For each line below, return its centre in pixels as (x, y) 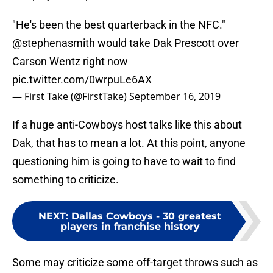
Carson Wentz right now (70, 62)
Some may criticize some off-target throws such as (135, 263)
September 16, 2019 (175, 97)
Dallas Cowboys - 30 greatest (146, 216)
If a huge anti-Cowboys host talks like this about (127, 125)
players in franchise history (130, 227)
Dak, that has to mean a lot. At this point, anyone (129, 143)
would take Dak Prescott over (167, 43)
